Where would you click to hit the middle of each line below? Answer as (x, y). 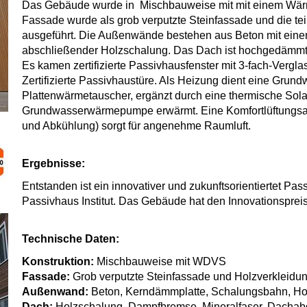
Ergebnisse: (54, 163)
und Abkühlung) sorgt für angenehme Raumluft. (137, 126)
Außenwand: (57, 292)
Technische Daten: (71, 239)
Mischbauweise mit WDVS (162, 261)
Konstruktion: (60, 261)
